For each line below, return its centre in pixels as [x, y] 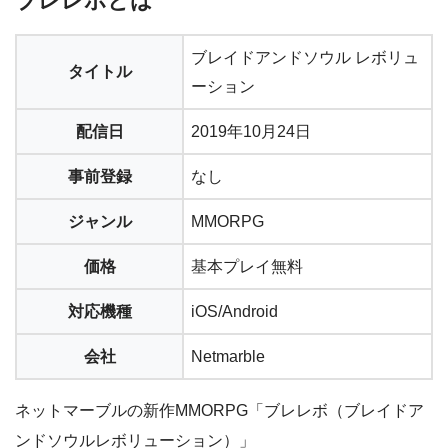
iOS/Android [234, 311]
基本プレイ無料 [247, 266]
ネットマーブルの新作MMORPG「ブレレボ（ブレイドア [219, 410]
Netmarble [228, 356]
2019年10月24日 [251, 131]
